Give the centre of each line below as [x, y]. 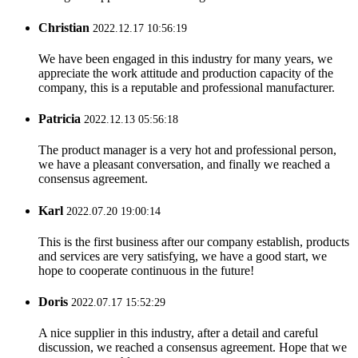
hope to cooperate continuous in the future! [146, 270]
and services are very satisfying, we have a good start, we [183, 256]
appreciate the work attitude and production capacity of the [186, 73]
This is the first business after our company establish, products [194, 241]
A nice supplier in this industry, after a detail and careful [178, 333]
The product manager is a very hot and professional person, [187, 150]
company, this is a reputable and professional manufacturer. [187, 87]
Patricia [60, 119]
